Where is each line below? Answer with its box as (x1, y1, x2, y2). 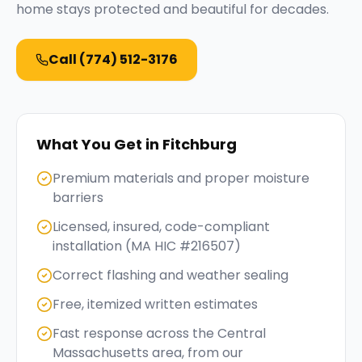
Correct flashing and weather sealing (53, 266, 288, 284)
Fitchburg (162, 134, 237, 154)
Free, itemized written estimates (53, 295, 258, 314)
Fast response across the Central (53, 324, 266, 343)
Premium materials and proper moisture (53, 169, 309, 187)
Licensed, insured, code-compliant (53, 217, 270, 236)
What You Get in (36, 134, 162, 154)
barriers (53, 188, 103, 207)
